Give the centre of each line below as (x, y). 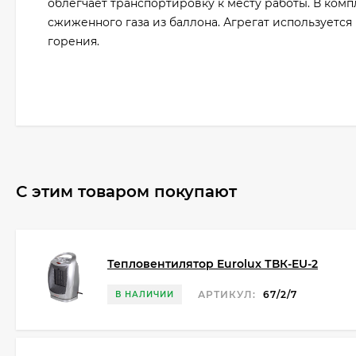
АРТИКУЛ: (227, 294)
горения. (74, 41)
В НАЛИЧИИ (145, 294)
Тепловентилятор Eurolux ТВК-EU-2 (213, 263)
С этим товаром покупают (126, 192)
